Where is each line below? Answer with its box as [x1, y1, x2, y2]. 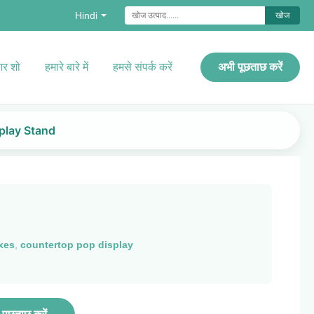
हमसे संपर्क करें [113, 61, 172, 73]
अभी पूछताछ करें [218, 61, 282, 73]
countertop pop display [20, 239, 133, 250]
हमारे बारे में [45, 61, 88, 73]
